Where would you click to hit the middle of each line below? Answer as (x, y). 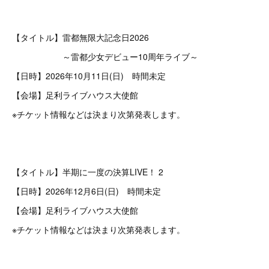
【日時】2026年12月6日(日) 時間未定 (86, 191)
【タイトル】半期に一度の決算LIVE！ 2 (88, 172)
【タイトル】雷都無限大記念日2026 (80, 37)
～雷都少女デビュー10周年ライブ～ (105, 56)
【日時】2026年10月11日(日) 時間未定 (89, 76)
